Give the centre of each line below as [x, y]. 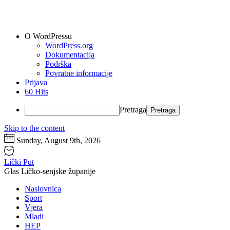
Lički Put [19, 162]
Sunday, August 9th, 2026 [59, 140]
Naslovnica [43, 189]
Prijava [36, 82]
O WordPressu [48, 36]
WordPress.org [69, 45]
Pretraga [133, 110]
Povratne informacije [79, 73]
